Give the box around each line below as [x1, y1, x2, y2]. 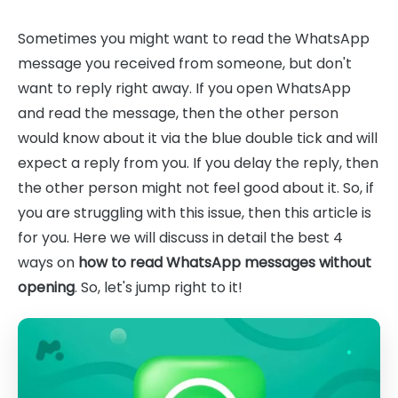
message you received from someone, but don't [18, 53, 352, 74]
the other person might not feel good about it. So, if [18, 178, 374, 198]
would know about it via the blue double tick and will [18, 128, 378, 148]
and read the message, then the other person [18, 103, 338, 123]
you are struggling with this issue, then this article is [18, 203, 371, 223]
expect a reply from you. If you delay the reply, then [18, 153, 378, 173]
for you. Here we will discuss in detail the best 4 [18, 227, 343, 248]
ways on [18, 252, 78, 273]
